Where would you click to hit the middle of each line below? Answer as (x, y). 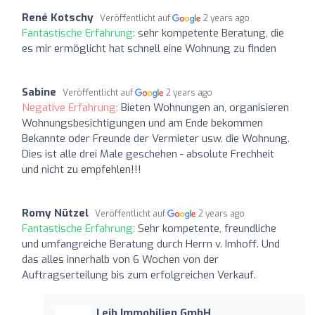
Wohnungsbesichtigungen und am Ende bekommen (142, 123)
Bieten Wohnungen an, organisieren (205, 107)
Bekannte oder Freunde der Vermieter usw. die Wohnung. (156, 138)
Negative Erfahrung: (71, 107)
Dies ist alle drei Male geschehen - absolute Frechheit (148, 154)
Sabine (39, 92)
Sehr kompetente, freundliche (207, 228)
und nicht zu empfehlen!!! (82, 169)
